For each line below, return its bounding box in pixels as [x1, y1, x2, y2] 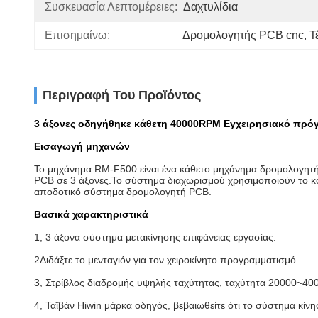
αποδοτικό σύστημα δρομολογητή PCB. [34, 186, 212, 197]
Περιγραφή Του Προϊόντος [43, 88, 201, 102]
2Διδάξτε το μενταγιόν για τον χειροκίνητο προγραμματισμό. [34, 254, 299, 265]
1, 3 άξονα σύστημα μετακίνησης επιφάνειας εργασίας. [34, 231, 276, 243]
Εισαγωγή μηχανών [34, 141, 130, 152]
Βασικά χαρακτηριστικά [34, 209, 148, 220]
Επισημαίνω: [45, 29, 110, 41]
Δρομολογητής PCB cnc [182, 29, 304, 41]
